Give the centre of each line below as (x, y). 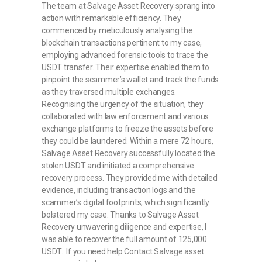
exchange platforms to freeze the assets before (127, 129)
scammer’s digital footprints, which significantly (126, 202)
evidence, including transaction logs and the (119, 190)
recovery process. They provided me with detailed (130, 178)
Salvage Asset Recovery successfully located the (128, 153)
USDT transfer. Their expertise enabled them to (125, 67)
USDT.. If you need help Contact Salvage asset (123, 251)
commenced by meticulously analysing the (117, 30)
